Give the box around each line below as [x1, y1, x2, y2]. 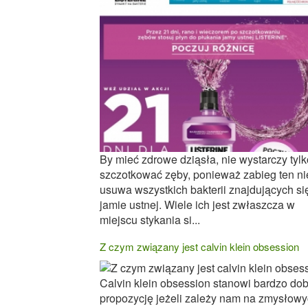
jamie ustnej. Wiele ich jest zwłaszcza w [100, 197, 295, 213]
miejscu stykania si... [100, 212, 200, 228]
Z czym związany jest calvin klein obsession [100, 239, 299, 254]
